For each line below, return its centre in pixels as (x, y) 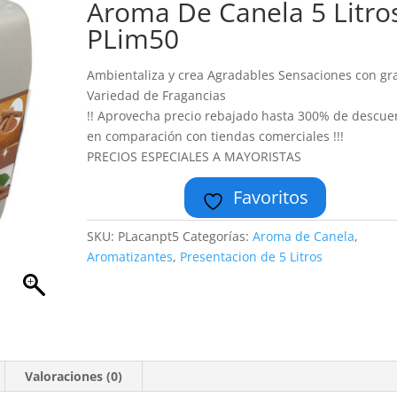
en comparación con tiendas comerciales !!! (216, 136)
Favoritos (271, 197)
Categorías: (218, 236)
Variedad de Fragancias (157, 95)
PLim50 (133, 39)
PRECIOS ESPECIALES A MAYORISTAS (195, 156)
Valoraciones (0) (74, 376)
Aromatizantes (130, 257)
